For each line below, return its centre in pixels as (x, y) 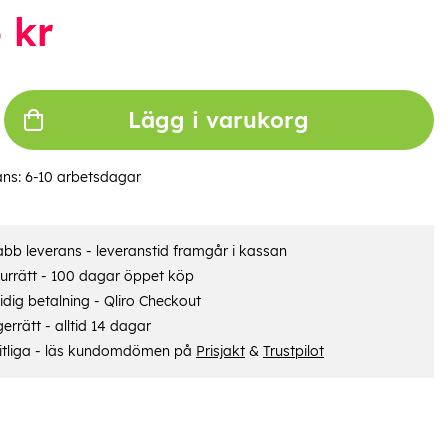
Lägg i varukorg (219, 119)
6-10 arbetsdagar (82, 176)
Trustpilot (293, 350)
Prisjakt (220, 350)
